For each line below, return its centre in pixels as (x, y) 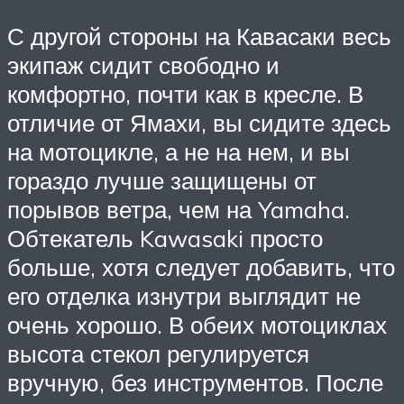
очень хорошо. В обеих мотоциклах (197, 325)
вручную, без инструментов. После (195, 383)
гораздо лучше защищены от (162, 181)
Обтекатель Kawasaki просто (165, 239)
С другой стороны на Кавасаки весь (199, 37)
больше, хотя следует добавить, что (201, 267)
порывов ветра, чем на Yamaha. (179, 210)
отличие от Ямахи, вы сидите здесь (199, 123)
